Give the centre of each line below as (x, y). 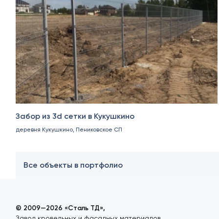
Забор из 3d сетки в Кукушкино (75, 116)
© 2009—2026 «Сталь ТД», (60, 208)
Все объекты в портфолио (73, 165)
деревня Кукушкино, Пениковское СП (69, 130)
